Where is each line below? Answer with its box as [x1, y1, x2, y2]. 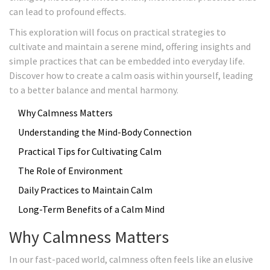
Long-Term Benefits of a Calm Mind [18, 203, 165, 216]
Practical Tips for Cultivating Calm [18, 145, 162, 158]
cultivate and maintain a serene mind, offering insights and [9, 40, 251, 53]
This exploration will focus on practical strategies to [9, 26, 226, 39]
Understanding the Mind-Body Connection [18, 126, 192, 139]
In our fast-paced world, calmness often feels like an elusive [9, 253, 253, 266]
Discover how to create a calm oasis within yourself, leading [9, 69, 253, 82]
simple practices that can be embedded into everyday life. [9, 55, 245, 67]
